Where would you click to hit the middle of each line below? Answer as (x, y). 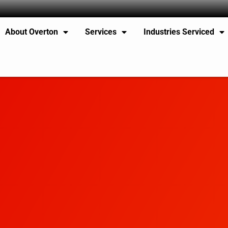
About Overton (32, 32)
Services (101, 32)
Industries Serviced (179, 32)
